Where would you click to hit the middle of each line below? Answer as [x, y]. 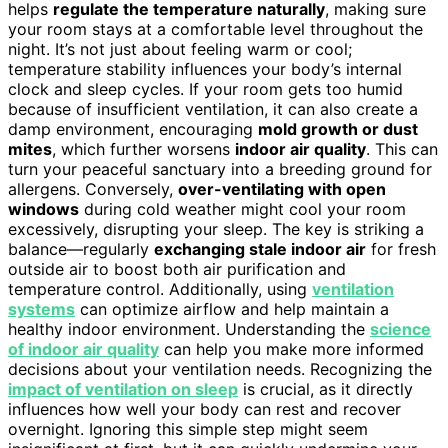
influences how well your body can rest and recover [204, 408]
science [400, 328]
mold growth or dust [338, 128]
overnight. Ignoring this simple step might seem [188, 428]
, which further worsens [143, 148]
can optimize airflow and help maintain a [232, 308]
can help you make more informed [291, 348]
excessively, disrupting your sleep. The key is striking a [216, 228]
